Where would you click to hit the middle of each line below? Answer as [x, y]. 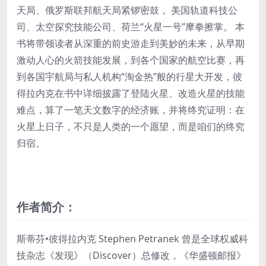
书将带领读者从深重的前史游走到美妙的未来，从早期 [131, 43]
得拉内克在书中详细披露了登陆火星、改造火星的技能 [131, 93]
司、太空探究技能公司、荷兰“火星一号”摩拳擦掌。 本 [131, 26]
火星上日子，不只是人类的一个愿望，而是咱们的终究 [131, 126]
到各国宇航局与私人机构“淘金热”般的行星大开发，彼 [129, 76]
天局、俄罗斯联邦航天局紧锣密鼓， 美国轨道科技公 [127, 10]
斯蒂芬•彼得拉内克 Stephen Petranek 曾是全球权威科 [132, 238]
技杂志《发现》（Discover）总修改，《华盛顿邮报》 [131, 255]
